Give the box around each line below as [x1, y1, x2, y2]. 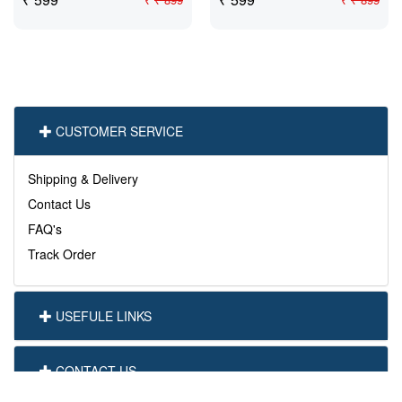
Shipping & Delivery [28, 170, 138, 188]
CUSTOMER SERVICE [56, 122, 183, 140]
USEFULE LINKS [56, 307, 152, 325]
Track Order [28, 245, 96, 263]
